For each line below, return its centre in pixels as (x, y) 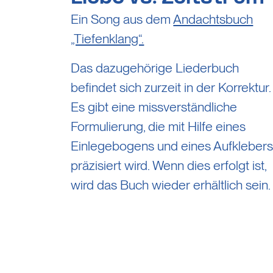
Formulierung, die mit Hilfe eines (158, 126)
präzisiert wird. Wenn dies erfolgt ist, (169, 165)
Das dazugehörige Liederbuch (155, 67)
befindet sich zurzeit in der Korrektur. (171, 87)
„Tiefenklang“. (108, 38)
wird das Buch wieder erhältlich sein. (171, 184)
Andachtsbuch (213, 19)
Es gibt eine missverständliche (154, 106)
